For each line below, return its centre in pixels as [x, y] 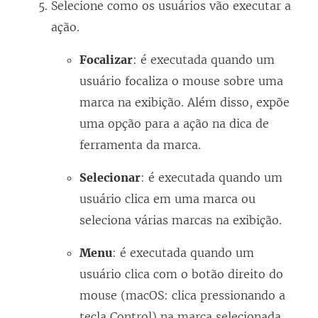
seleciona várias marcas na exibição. [181, 220]
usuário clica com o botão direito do [181, 274]
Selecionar [110, 177]
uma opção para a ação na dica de [174, 123]
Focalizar [106, 59]
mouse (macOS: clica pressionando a [182, 295]
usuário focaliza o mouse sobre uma [181, 81]
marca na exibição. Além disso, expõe [185, 102]
